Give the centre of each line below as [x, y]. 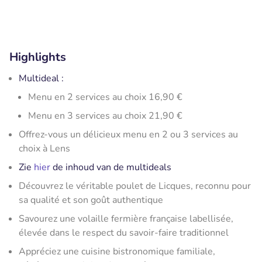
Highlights [38, 57]
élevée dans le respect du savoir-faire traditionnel [124, 232]
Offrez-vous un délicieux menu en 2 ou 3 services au [128, 134]
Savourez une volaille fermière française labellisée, [126, 218]
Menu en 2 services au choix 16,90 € [105, 97]
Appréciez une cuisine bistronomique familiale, [117, 251]
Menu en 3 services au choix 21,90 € [105, 116]
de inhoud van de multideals [111, 167]
